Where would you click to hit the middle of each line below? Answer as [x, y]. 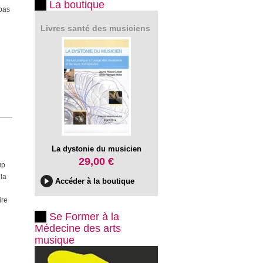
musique [55, 240]
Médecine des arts [78, 228]
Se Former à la [84, 217]
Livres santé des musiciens [95, 28]
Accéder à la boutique [95, 181]
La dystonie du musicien [96, 149]
